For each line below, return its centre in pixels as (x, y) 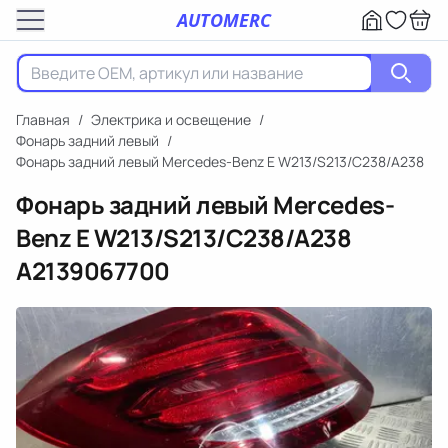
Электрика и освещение (171, 119)
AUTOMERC (224, 19)
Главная (43, 119)
